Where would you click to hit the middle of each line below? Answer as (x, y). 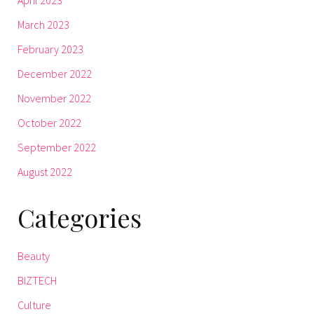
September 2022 (57, 147)
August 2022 (45, 171)
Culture (34, 305)
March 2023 (43, 24)
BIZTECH (37, 280)
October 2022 (49, 122)
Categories (80, 217)
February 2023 (50, 49)
